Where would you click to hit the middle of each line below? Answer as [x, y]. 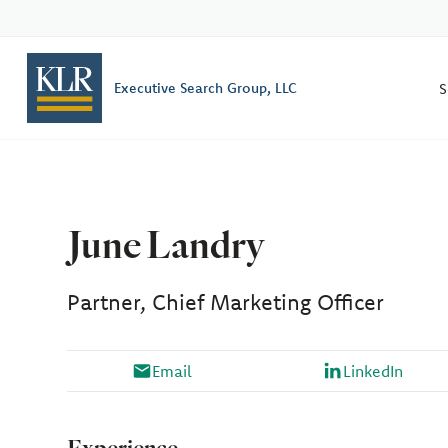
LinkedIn [372, 371]
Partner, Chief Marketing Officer [226, 302]
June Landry [166, 244]
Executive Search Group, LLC [205, 88]
